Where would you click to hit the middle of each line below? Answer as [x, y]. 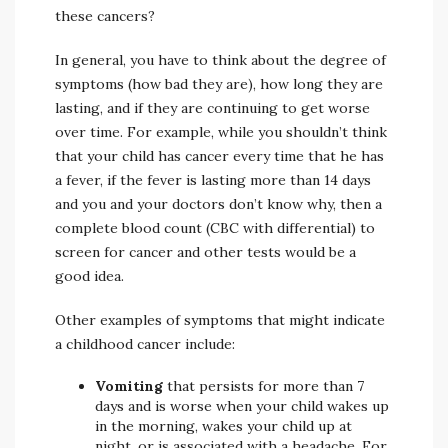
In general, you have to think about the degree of [220, 60]
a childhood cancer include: [145, 344]
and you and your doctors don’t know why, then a [218, 204]
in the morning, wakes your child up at [223, 426]
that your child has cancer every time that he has [219, 156]
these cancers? [105, 16]
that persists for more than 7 [265, 386]
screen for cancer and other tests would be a [205, 252]
